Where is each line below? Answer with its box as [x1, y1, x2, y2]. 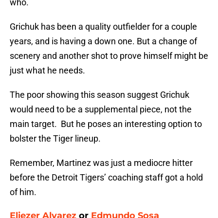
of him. [10, 187, 36, 198]
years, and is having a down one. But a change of [10, 36, 197, 47]
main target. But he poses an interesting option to [10, 119, 202, 129]
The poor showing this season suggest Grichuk [10, 90, 189, 100]
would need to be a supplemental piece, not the [10, 104, 192, 115]
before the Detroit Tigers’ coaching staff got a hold [10, 172, 203, 183]
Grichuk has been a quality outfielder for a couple [10, 21, 197, 32]
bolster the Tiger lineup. [10, 133, 101, 144]
